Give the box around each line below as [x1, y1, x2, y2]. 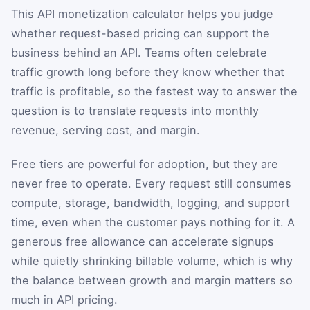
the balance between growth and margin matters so [11, 273, 293, 288]
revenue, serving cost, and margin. [11, 122, 200, 137]
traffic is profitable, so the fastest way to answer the [11, 84, 298, 98]
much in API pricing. [11, 293, 118, 307]
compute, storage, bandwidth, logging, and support [11, 196, 290, 210]
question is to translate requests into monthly [11, 103, 259, 118]
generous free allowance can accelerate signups [11, 235, 274, 249]
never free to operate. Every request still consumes [11, 176, 291, 191]
